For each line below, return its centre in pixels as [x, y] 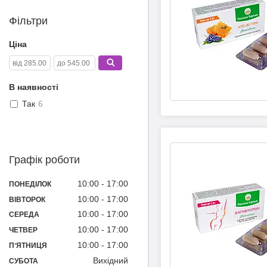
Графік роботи [44, 160]
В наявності [34, 87]
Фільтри [28, 21]
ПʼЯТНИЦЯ [28, 246]
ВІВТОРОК [27, 199]
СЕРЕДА [24, 215]
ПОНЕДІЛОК [30, 184]
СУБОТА [24, 261]
